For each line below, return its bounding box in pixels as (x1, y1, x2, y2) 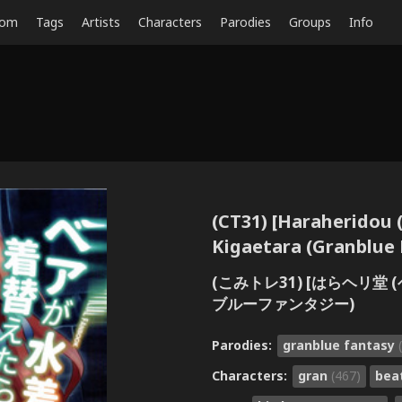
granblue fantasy (283, 336, 398, 354)
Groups (289, 13, 331, 31)
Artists (82, 13, 120, 31)
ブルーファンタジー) (212, 293, 354, 314)
